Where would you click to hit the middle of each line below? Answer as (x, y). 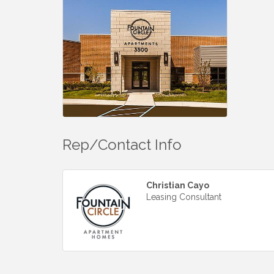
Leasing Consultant (184, 197)
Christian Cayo (178, 185)
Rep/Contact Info (122, 144)
